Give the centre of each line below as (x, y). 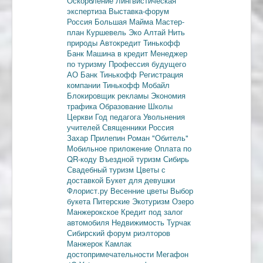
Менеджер (169, 53)
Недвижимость (139, 222)
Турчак (179, 222)
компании (85, 85)
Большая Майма (125, 22)
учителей (85, 127)
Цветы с (151, 170)
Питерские (112, 201)
